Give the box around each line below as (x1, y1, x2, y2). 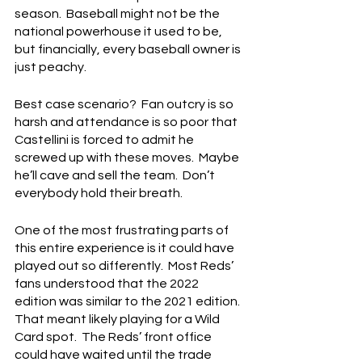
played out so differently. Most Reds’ (15, 259, 236, 273)
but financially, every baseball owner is (15, 43, 243, 57)
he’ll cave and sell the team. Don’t (15, 169, 217, 183)
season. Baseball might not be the (15, 7, 222, 21)
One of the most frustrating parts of (15, 224, 231, 238)
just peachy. (15, 61, 86, 74)
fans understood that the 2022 (15, 277, 201, 291)
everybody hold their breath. (15, 187, 183, 200)
